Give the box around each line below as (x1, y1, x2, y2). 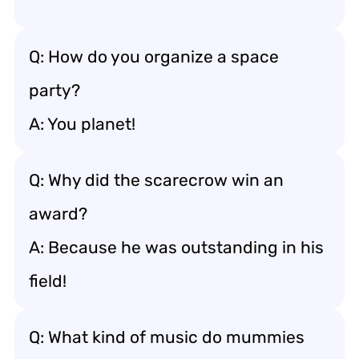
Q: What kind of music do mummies (29, 327, 305, 347)
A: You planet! (29, 114, 135, 134)
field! (29, 271, 67, 291)
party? (29, 80, 80, 100)
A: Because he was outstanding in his (29, 237, 324, 257)
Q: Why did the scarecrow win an (29, 170, 284, 190)
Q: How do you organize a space (29, 46, 279, 67)
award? (29, 204, 87, 224)
